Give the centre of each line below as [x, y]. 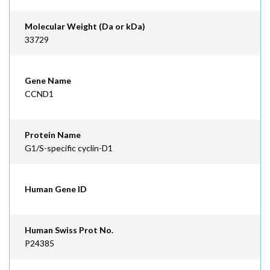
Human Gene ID [56, 189]
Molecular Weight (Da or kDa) [85, 26]
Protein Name [53, 135]
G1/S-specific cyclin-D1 [69, 148]
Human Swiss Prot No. [69, 230]
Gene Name [48, 80]
